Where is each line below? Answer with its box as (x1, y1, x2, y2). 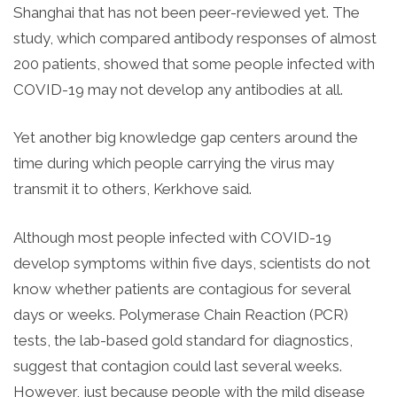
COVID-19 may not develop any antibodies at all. (13, 80, 343, 98)
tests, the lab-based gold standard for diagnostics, (13, 331, 353, 349)
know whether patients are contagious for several (13, 279, 350, 298)
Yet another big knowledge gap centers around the (13, 128, 358, 147)
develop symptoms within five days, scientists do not (13, 253, 370, 272)
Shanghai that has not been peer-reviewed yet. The (13, 3, 360, 21)
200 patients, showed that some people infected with (13, 54, 375, 73)
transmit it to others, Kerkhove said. (13, 180, 252, 198)
